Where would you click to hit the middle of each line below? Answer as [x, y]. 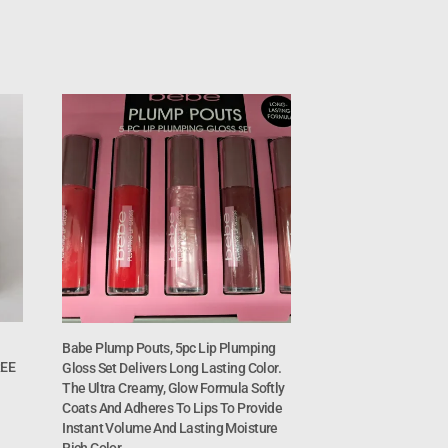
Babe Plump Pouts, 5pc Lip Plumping [169, 347]
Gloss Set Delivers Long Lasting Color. [172, 367]
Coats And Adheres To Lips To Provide [172, 407]
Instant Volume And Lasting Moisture [170, 427]
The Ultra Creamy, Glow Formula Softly [173, 387]
